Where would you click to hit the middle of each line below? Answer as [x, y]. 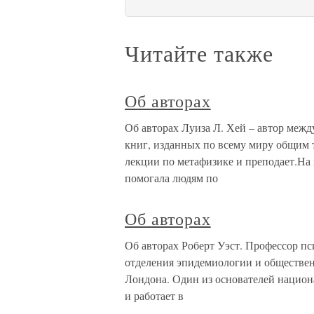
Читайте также [199, 53]
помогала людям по [171, 178]
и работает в [154, 295]
